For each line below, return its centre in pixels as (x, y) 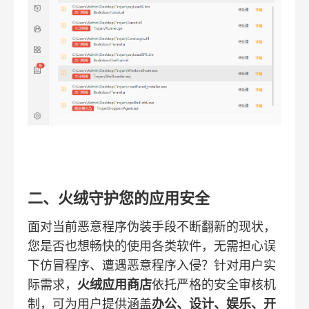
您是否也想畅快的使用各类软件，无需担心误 (152, 247)
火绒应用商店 (114, 285)
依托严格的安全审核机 (214, 285)
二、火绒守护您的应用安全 (119, 199)
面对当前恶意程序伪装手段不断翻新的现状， (152, 227)
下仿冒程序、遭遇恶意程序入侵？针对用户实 (152, 266)
